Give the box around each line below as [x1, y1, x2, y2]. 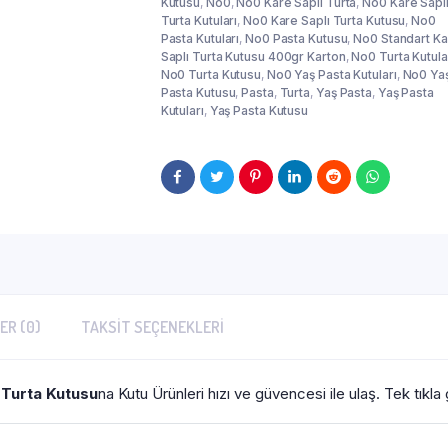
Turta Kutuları [160, 13, 238, 28]
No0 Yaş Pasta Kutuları [266, 67, 397, 82]
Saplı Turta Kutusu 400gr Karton [160, 49, 346, 64]
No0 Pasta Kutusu [245, 31, 348, 46]
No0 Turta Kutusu [160, 67, 262, 82]
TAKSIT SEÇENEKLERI [81, 317, 224, 337]
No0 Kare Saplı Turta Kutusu [243, 13, 406, 28]
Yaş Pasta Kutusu [209, 103, 309, 118]
